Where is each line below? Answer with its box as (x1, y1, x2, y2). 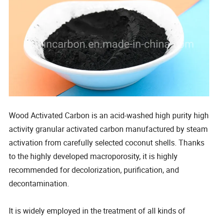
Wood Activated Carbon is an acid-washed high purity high (9, 110, 209, 121)
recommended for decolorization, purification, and (9, 164, 180, 176)
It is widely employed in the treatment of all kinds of (9, 205, 186, 217)
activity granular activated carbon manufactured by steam (9, 124, 208, 135)
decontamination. (9, 178, 70, 189)
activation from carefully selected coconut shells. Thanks (9, 137, 205, 148)
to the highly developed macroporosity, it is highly (9, 151, 178, 162)
